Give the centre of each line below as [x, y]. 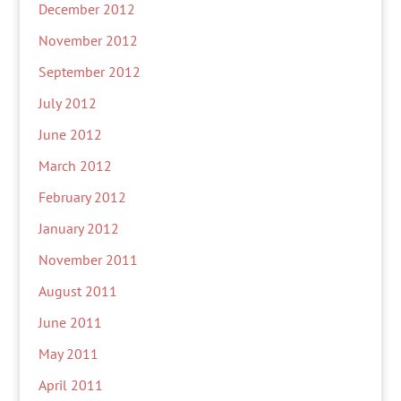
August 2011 [77, 291]
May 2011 [68, 354]
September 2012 [89, 72]
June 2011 [70, 322]
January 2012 [78, 228]
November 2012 [88, 40]
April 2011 [70, 385]
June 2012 [70, 134]
